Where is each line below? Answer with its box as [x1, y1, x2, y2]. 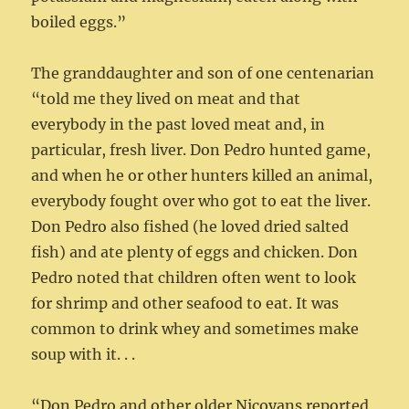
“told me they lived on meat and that [31, 89, 301, 109]
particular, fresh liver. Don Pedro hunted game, [31, 141, 372, 160]
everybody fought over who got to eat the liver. [31, 192, 372, 211]
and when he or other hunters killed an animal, [31, 166, 373, 185]
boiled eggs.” [31, 13, 127, 32]
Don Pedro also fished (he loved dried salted [31, 217, 350, 236]
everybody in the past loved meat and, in [31, 115, 326, 134]
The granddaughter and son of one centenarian [31, 64, 375, 83]
